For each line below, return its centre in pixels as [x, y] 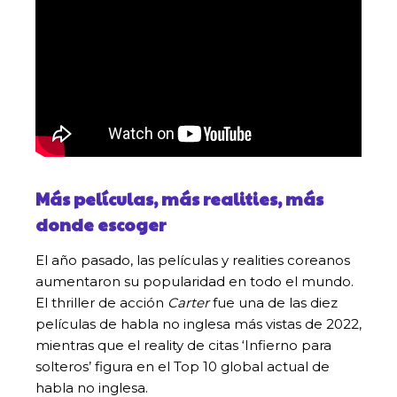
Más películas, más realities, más [179, 198]
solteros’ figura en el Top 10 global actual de [183, 366]
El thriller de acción [101, 302]
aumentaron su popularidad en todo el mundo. [195, 281]
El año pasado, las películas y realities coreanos [193, 260]
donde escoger [101, 224]
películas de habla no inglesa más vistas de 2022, [198, 323]
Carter [188, 302]
